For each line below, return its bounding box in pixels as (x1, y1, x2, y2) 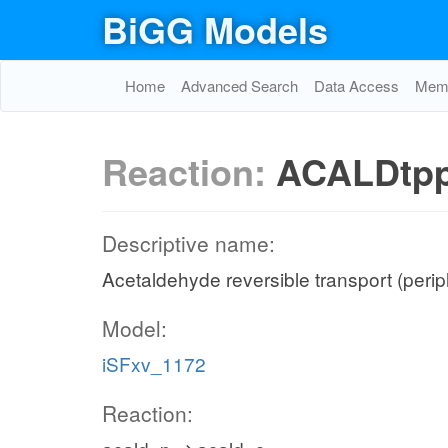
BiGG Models (102, 3, 328, 55)
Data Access (314, 75, 399, 96)
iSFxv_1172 (102, 350, 206, 377)
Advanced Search (181, 75, 298, 96)
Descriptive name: (102, 228, 275, 258)
